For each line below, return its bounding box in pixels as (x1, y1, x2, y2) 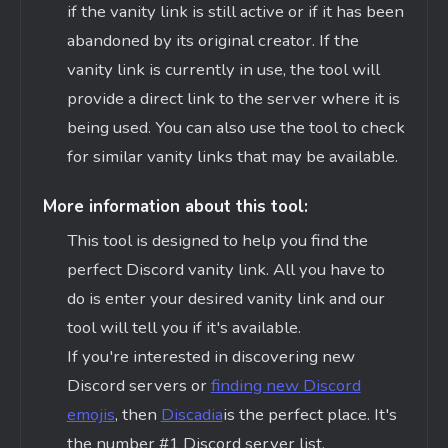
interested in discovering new (128, 345, 355, 369)
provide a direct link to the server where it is (66, 87, 400, 111)
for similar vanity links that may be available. (66, 145, 398, 169)
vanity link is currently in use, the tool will (66, 58, 380, 82)
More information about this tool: (42, 195, 308, 219)
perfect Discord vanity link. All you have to (66, 258, 385, 282)
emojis (66, 403, 115, 427)
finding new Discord (210, 374, 361, 398)
